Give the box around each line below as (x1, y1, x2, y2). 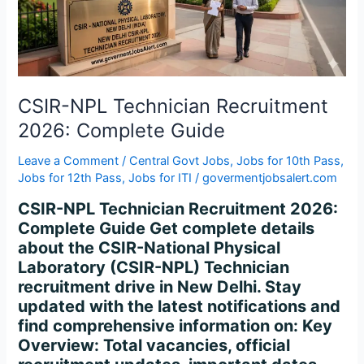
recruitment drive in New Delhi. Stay (18, 276, 302, 297)
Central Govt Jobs (129, 154, 231, 169)
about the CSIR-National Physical (18, 237, 281, 258)
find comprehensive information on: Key (18, 315, 333, 336)
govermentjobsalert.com (202, 171, 338, 186)
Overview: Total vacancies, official (18, 335, 291, 355)
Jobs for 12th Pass (18, 171, 123, 186)
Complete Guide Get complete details (18, 218, 315, 238)
